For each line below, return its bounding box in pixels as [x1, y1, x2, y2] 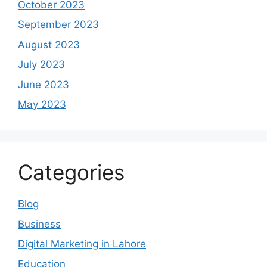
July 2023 [18, 58, 65, 71]
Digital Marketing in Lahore [18, 238, 146, 250]
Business [18, 218, 61, 230]
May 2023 [18, 98, 66, 111]
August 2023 [18, 38, 80, 51]
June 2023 [18, 78, 69, 91]
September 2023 [18, 18, 99, 31]
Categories [18, 160, 125, 185]
